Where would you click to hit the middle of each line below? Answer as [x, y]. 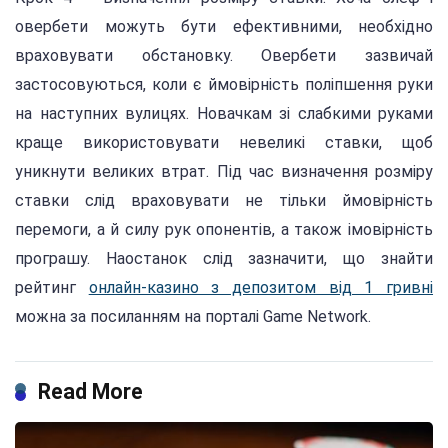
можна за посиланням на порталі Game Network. [193, 317]
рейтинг [52, 288]
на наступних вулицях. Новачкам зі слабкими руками [224, 114]
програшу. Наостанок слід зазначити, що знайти [224, 259]
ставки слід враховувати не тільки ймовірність [224, 201]
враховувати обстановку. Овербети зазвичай [224, 56]
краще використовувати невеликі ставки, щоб [224, 143]
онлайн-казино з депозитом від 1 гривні [261, 288]
